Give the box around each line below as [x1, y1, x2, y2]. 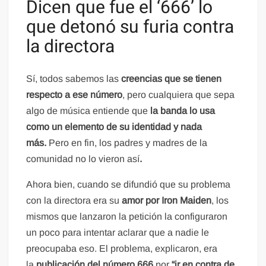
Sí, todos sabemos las [26, 73, 119, 84]
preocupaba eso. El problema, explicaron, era [26, 243, 218, 254]
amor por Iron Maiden [119, 195, 212, 205]
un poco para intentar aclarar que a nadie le [26, 227, 210, 237]
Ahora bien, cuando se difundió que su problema [26, 179, 231, 189]
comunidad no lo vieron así [26, 153, 140, 164]
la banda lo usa [148, 105, 216, 116]
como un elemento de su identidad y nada [26, 121, 202, 132]
